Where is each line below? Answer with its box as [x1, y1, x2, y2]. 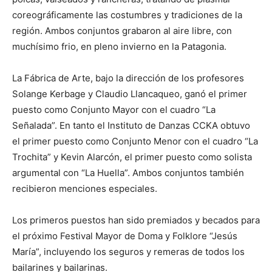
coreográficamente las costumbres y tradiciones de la [12, 9, 242, 21]
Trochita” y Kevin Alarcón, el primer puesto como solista [12, 151, 252, 163]
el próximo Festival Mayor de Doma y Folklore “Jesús [12, 230, 237, 242]
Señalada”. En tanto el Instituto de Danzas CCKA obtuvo [12, 120, 250, 131]
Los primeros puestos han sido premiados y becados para [12, 214, 260, 226]
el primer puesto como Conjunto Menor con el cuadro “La [12, 135, 258, 147]
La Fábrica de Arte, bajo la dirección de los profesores [12, 72, 244, 84]
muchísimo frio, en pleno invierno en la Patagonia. [12, 41, 229, 52]
